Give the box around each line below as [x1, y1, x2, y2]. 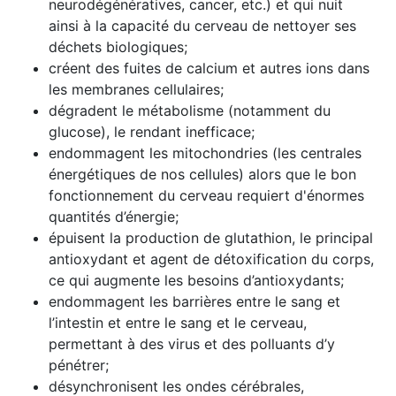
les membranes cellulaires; [49, 80, 224, 98]
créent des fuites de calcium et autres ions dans [49, 59, 369, 77]
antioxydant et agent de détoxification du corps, [49, 250, 374, 268]
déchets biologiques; [49, 38, 187, 56]
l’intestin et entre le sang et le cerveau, [49, 314, 307, 331]
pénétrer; [49, 356, 109, 374]
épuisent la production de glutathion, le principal [49, 229, 373, 247]
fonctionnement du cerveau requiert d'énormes [49, 187, 364, 204]
